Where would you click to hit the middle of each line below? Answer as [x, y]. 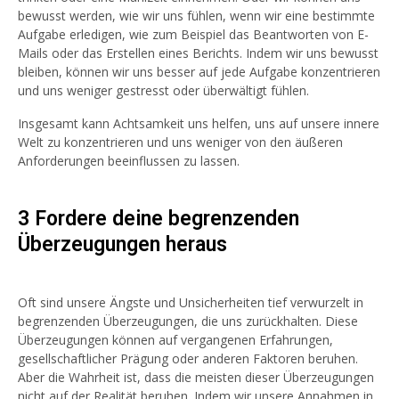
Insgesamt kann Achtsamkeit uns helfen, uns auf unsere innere [199, 123]
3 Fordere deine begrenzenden [159, 218]
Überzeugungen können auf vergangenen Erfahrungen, [175, 339]
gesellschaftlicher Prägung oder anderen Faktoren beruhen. [188, 358]
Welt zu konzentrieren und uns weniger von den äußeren [180, 142]
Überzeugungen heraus [122, 244]
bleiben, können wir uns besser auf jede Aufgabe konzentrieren [199, 71]
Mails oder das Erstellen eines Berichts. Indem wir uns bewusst [198, 53]
